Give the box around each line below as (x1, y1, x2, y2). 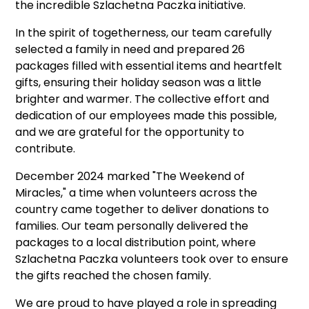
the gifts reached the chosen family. (15, 268, 212, 284)
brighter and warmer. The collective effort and (15, 91, 270, 108)
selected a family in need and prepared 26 (15, 41, 246, 58)
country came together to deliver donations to (15, 201, 270, 218)
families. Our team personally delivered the (15, 218, 249, 235)
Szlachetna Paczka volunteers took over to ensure (15, 251, 289, 268)
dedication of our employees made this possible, (15, 108, 277, 124)
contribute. (15, 141, 76, 157)
